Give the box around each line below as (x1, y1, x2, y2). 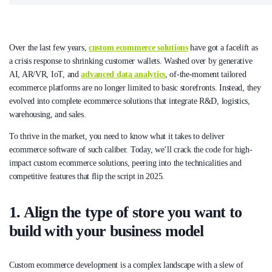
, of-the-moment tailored (165, 70, 246, 80)
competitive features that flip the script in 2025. (9, 172, 165, 182)
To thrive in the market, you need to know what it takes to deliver (9, 132, 225, 141)
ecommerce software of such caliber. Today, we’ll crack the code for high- (9, 145, 253, 155)
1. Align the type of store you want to (9, 203, 242, 221)
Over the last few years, (9, 43, 89, 53)
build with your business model (9, 222, 204, 240)
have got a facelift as (188, 43, 258, 53)
